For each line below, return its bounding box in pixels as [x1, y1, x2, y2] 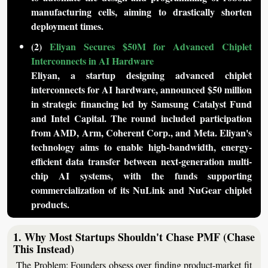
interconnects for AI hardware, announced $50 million [31, 83, 252, 97]
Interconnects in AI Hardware [31, 54, 154, 68]
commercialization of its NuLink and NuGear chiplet [31, 183, 252, 197]
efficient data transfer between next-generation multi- [31, 154, 252, 169]
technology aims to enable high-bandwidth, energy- [31, 140, 252, 154]
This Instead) [13, 241, 74, 257]
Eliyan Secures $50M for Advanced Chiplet [49, 39, 252, 54]
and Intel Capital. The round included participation [31, 111, 252, 126]
